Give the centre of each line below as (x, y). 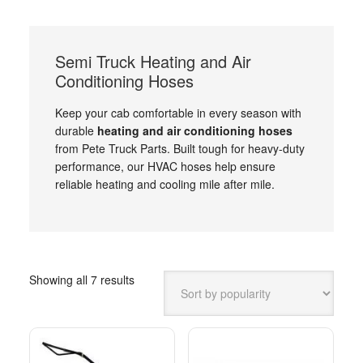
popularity (158, 314)
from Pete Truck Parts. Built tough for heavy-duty (179, 148)
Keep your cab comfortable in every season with (178, 113)
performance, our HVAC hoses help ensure (165, 166)
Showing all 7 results (81, 280)
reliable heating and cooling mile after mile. (164, 184)
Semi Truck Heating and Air (153, 61)
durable (76, 130)
